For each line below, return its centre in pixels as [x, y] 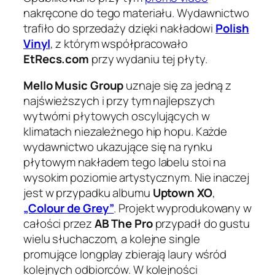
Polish [232, 28]
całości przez [59, 224]
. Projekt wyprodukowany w [183, 208]
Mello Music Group [74, 86]
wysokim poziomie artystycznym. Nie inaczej [136, 178]
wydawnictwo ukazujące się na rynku [118, 147]
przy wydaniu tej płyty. [148, 59]
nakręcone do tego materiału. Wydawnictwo [136, 13]
